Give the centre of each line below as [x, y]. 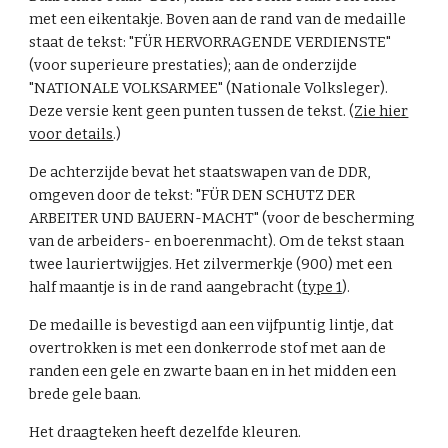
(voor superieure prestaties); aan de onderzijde [193, 64]
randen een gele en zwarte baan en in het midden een [213, 370]
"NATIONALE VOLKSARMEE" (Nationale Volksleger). [209, 87]
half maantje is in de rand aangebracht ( [166, 286]
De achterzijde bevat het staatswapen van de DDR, [200, 171]
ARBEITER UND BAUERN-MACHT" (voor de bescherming [222, 217]
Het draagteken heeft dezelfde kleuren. [167, 431]
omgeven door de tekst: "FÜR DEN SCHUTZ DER [192, 194]
